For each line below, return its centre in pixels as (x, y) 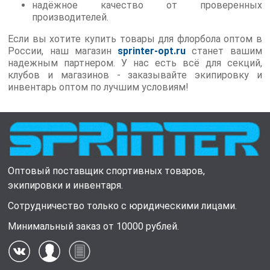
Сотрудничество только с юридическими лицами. (123, 206)
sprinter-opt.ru (152, 51)
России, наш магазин (63, 51)
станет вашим (224, 51)
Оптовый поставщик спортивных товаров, (107, 171)
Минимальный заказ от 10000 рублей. (94, 227)
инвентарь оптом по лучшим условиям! (99, 87)
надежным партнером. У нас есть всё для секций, (135, 63)
